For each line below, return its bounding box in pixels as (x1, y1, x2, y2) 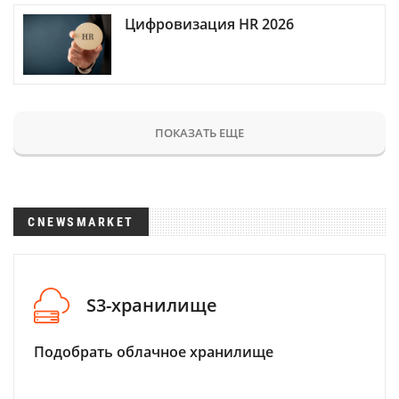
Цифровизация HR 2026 (125, 13, 294, 34)
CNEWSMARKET (28, 214, 134, 229)
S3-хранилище (86, 293, 217, 318)
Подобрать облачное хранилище (34, 341, 273, 362)
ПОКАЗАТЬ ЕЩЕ (155, 124, 244, 141)
